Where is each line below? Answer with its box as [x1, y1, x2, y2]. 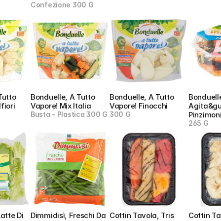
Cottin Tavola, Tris [110, 211, 174, 220]
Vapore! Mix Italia [31, 101, 91, 110]
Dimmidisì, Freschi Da [31, 211, 106, 220]
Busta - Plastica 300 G [31, 110, 108, 118]
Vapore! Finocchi [110, 101, 168, 110]
